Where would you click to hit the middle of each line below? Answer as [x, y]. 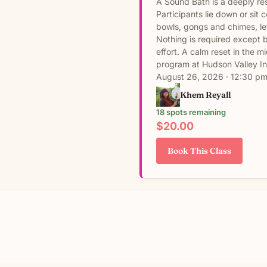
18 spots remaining [191, 112]
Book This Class [199, 151]
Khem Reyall [205, 94]
